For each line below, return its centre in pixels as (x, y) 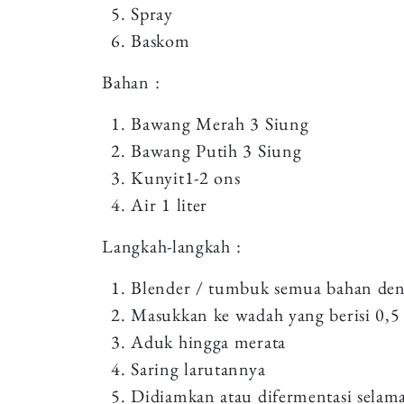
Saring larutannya (198, 368)
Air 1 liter (170, 204)
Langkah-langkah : (172, 246)
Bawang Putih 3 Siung (216, 150)
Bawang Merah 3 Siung (220, 123)
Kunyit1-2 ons (186, 177)
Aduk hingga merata (208, 341)
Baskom (161, 40)
